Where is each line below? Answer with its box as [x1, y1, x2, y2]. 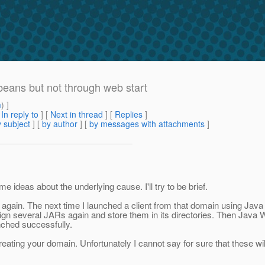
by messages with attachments [89, 118, 205, 130]
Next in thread [50, 108, 103, 121]
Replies [115, 108, 143, 121]
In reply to [1, 108, 38, 121]
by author [42, 118, 77, 130]
